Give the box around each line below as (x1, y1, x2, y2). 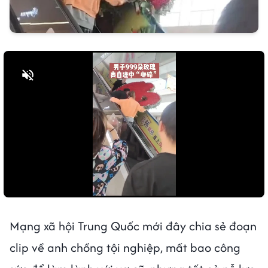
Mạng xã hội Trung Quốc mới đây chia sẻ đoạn (10, 217, 257, 234)
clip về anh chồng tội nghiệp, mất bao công (10, 238, 240, 256)
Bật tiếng (35, 70, 69, 80)
